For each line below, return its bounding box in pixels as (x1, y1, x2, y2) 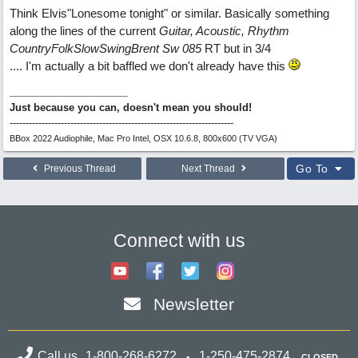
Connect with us (113, 230, 245, 251)
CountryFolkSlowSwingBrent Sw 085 (10, 42, 201, 55)
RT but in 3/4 (201, 42, 271, 55)
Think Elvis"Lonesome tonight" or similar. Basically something (10, 6, 329, 20)
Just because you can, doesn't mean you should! (10, 101, 252, 113)
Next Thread (181, 163, 237, 174)
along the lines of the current (10, 24, 159, 38)
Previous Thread (41, 163, 116, 174)
